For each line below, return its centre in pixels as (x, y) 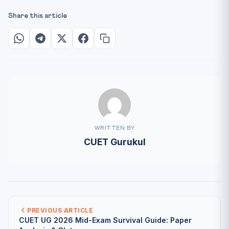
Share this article (38, 16)
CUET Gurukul (114, 142)
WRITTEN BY (114, 128)
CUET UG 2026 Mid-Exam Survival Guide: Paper (105, 220)
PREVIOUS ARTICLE (60, 210)
